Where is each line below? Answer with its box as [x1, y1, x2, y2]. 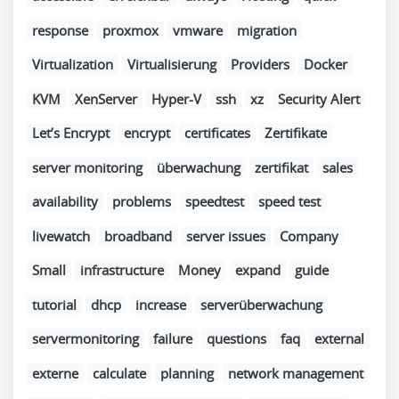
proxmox [102, 20, 159, 39]
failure [153, 330, 192, 348]
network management [228, 363, 363, 382]
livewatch [32, 226, 90, 245]
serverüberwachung [200, 295, 322, 313]
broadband [104, 226, 172, 245]
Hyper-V [151, 89, 201, 108]
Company [280, 226, 338, 245]
